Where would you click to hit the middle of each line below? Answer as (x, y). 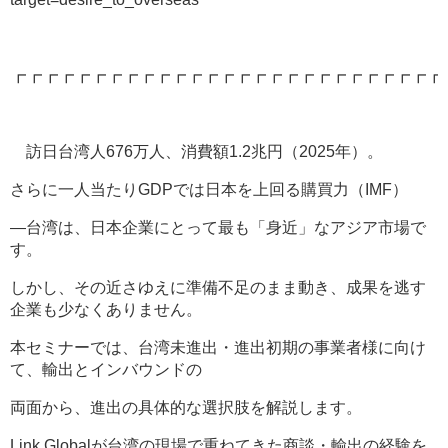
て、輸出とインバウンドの (106, 369)
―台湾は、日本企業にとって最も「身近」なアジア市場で (218, 227)
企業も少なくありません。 (106, 309)
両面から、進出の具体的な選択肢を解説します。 (186, 407)
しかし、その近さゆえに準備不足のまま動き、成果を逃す (218, 287)
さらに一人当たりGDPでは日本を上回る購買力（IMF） (209, 189)
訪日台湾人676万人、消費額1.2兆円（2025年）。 (196, 151)
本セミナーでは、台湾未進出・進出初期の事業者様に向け (218, 347)
